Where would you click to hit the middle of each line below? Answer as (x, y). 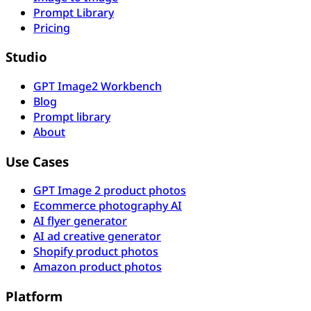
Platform (34, 296)
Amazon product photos (98, 267)
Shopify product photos (96, 252)
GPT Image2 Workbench (98, 86)
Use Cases (37, 161)
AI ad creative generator (97, 236)
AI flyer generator (80, 221)
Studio (26, 57)
